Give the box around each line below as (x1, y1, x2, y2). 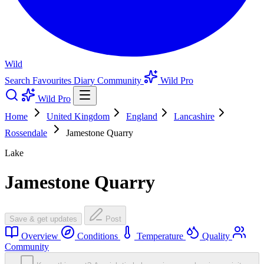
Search (5, 75, 32, 86)
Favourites (32, 75, 74, 86)
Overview (19, 231, 61, 242)
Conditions (75, 231, 120, 242)
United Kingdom (47, 111, 110, 122)
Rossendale (5, 128, 47, 138)
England (126, 111, 157, 122)
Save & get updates (9, 214, 77, 224)
